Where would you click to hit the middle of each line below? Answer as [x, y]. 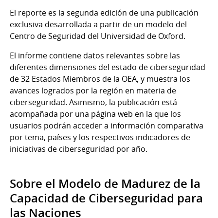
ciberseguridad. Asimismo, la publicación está [93, 102]
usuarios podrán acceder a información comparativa [107, 125]
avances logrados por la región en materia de [93, 90]
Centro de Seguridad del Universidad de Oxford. [98, 36]
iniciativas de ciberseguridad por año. [80, 149]
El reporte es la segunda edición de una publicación [104, 12]
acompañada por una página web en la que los [95, 114]
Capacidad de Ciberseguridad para [106, 198]
